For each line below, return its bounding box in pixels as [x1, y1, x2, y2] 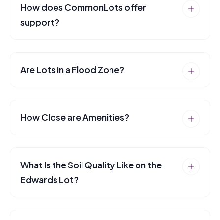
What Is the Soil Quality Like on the [20, 159, 162, 170]
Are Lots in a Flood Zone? [20, 64, 124, 75]
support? [20, 16, 59, 27]
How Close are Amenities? [20, 111, 129, 123]
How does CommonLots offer [20, 1, 146, 13]
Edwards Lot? [20, 174, 79, 185]
